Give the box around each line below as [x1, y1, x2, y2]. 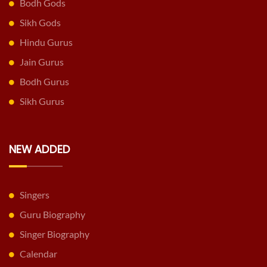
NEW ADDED [9, 142, 70, 157]
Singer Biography [20, 228, 89, 240]
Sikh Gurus [20, 95, 64, 107]
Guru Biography [20, 209, 85, 221]
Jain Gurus [20, 56, 64, 68]
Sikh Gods [20, 17, 61, 29]
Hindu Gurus [20, 36, 73, 48]
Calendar [20, 248, 57, 260]
